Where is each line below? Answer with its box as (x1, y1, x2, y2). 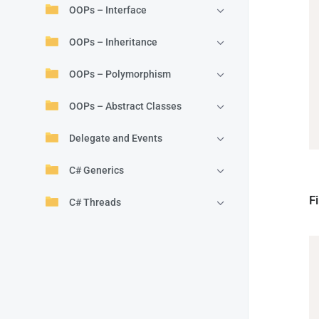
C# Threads (69, 197, 121, 208)
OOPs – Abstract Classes (69, 100, 182, 112)
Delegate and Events (69, 132, 162, 144)
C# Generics (69, 164, 124, 176)
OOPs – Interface (69, 4, 147, 16)
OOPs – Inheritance (69, 36, 157, 48)
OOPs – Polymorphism (69, 68, 171, 80)
